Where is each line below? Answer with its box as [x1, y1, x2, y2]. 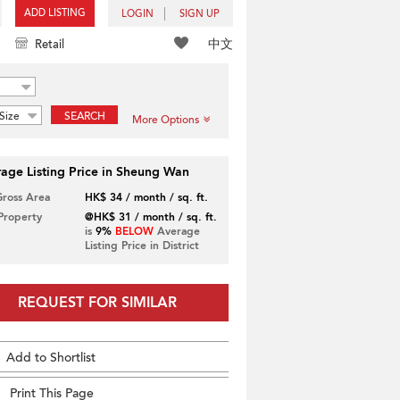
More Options [132, 112, 199, 127]
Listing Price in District [84, 238, 199, 253]
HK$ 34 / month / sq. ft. [84, 190, 208, 204]
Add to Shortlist [6, 349, 96, 366]
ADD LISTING [24, 6, 86, 20]
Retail [35, 37, 64, 53]
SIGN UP [179, 7, 220, 21]
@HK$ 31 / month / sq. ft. [84, 210, 217, 224]
